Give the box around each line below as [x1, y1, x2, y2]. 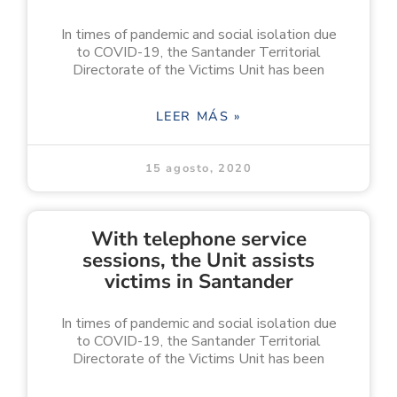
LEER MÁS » [155, 106, 242, 125]
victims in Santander [104, 267, 293, 295]
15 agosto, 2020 [144, 160, 253, 176]
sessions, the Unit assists [82, 245, 315, 274]
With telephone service [90, 224, 307, 253]
